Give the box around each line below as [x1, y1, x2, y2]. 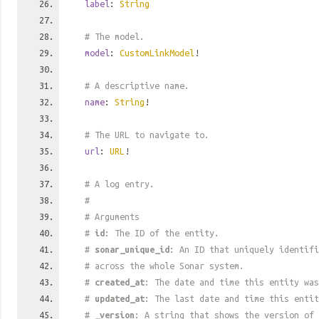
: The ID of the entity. [105, 228, 219, 238]
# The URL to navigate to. [85, 130, 209, 140]
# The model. [85, 31, 145, 41]
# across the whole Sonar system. [85, 261, 244, 271]
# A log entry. [85, 179, 155, 189]
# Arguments [85, 211, 140, 221]
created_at [95, 277, 145, 287]
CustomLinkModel [120, 48, 194, 58]
